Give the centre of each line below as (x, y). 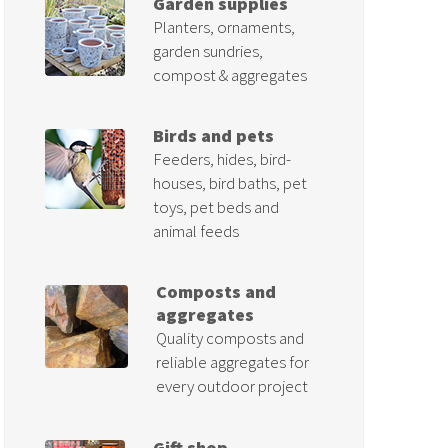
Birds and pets (213, 135)
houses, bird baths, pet (229, 182)
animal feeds (195, 230)
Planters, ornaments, (223, 26)
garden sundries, (207, 50)
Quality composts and (230, 338)
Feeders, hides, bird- (221, 158)
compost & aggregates (229, 74)
